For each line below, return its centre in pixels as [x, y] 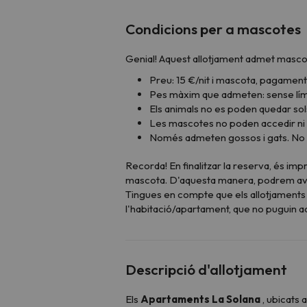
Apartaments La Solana [200, 299]
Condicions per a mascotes [213, 28]
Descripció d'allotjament [206, 269]
